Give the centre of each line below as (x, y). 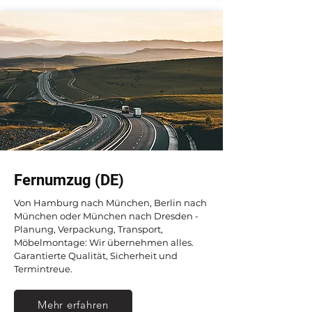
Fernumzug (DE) (69, 180)
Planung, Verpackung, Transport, (88, 229)
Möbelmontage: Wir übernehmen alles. (104, 242)
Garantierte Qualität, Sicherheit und (96, 256)
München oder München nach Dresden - (106, 216)
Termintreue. (43, 269)
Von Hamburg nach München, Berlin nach (110, 203)
